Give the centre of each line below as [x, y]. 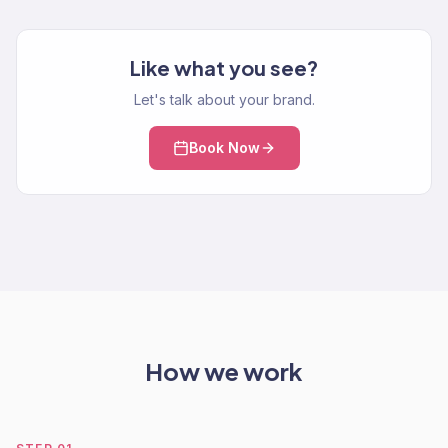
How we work [224, 371]
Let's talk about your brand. [224, 99]
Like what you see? [224, 67]
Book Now [224, 147]
